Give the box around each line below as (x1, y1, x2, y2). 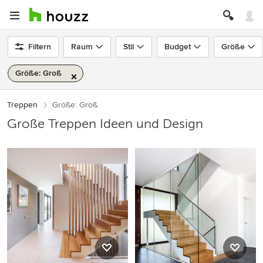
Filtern (28, 42, 51, 52)
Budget (164, 42, 191, 52)
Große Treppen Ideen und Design (7, 116, 203, 131)
